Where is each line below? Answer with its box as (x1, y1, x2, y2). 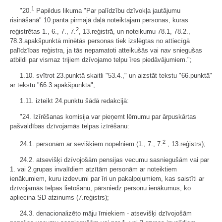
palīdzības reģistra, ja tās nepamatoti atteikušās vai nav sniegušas (10, 46, 202, 54)
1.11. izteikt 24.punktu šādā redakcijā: (20, 97, 129, 105)
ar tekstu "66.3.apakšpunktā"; (10, 81, 95, 89)
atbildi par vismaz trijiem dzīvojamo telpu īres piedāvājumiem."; (10, 55, 192, 63)
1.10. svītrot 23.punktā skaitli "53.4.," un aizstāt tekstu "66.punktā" (20, 71, 212, 79)
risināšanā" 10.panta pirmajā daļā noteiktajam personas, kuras (10, 16, 188, 24)
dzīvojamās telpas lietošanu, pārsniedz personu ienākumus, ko (10, 184, 191, 192)
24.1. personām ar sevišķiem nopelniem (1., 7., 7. (20, 140, 163, 148)
